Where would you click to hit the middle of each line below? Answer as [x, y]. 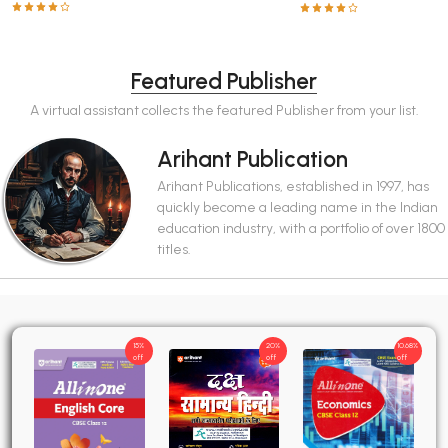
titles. [174, 249]
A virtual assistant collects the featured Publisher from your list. [224, 110]
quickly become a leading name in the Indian [298, 207]
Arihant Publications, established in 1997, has [293, 186]
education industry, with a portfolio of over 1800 [301, 228]
